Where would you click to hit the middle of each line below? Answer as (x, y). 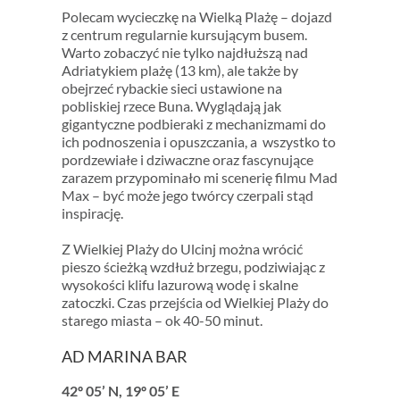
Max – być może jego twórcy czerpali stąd (187, 196)
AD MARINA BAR (124, 357)
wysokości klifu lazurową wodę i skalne (179, 285)
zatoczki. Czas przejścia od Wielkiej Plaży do (195, 303)
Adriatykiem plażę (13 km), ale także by (179, 71)
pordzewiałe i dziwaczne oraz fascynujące (187, 160)
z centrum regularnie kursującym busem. (184, 35)
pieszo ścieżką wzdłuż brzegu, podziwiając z (193, 267)
